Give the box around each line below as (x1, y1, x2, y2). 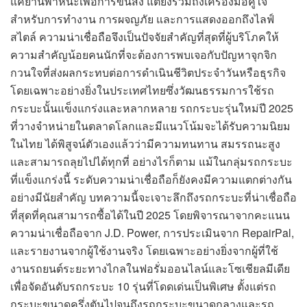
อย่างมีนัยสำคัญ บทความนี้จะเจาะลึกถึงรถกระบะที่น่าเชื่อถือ (10, 188, 297, 205)
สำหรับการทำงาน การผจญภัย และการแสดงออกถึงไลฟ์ (10, 10, 274, 27)
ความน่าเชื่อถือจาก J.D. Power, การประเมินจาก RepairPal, (10, 224, 294, 241)
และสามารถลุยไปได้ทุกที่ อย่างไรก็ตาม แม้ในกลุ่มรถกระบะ (10, 153, 293, 169)
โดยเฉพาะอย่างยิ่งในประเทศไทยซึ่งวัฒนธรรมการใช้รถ (10, 82, 274, 98)
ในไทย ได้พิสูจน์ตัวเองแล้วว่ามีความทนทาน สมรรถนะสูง (10, 135, 280, 151)
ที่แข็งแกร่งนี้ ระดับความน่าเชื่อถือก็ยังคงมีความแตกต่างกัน (10, 171, 292, 187)
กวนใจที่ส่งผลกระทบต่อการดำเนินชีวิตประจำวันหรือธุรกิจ (10, 64, 286, 80)
